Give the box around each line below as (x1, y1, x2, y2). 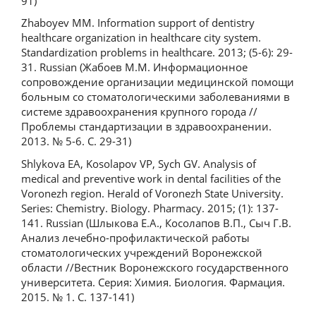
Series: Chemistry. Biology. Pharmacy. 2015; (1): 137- (21, 200, 279, 215)
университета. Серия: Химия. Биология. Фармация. (21, 274, 285, 289)
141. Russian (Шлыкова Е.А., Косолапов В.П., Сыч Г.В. (21, 215, 291, 230)
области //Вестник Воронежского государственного (21, 260, 288, 274)
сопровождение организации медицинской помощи (21, 75, 294, 89)
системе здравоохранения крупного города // (21, 104, 257, 119)
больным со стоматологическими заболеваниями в (21, 90, 290, 104)
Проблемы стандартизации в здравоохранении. (21, 119, 272, 133)
